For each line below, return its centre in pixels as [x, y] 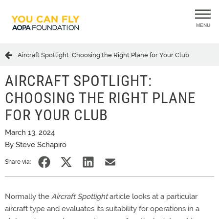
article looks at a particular [153, 197]
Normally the [28, 197]
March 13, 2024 [30, 132]
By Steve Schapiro [36, 145]
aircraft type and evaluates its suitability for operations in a [102, 209]
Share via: [18, 162]
